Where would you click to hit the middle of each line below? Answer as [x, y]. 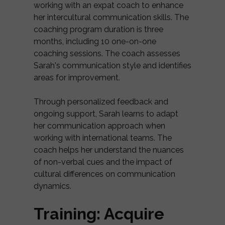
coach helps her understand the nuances [109, 150]
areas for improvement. [77, 77]
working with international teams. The [103, 138]
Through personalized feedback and [101, 101]
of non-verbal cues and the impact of [103, 162]
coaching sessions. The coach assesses [107, 53]
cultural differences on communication [104, 174]
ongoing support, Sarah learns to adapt [106, 114]
